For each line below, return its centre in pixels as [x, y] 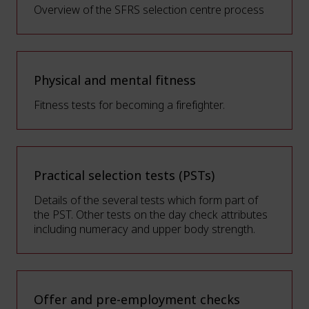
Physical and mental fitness [115, 81]
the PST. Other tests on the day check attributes [151, 215]
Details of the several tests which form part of [146, 200]
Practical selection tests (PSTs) [124, 176]
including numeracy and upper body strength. [144, 229]
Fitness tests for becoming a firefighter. [129, 105]
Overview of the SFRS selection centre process [149, 10]
